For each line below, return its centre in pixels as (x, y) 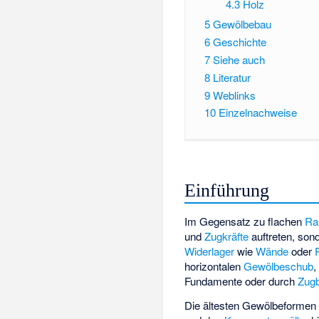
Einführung (227, 190)
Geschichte (239, 42)
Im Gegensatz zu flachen (245, 221)
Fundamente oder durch (241, 281)
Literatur (231, 77)
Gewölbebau (242, 24)
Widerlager (210, 251)
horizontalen (214, 266)
